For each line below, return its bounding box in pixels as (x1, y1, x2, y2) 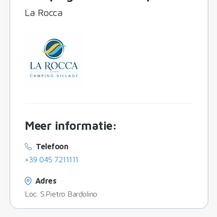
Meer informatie (25, 118, 112, 132)
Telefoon (36, 141, 68, 151)
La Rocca (25, 6, 63, 18)
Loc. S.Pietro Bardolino (25, 189, 97, 198)
